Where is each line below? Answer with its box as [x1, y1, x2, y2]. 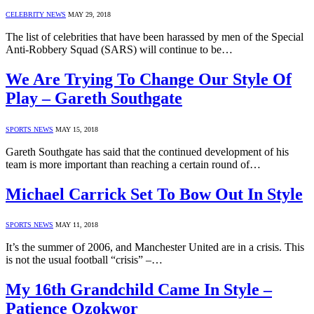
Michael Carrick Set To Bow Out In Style [6, 184, 303, 203]
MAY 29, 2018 [68, 10, 111, 18]
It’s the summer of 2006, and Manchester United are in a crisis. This [6, 241, 304, 254]
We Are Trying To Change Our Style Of [6, 69, 292, 88]
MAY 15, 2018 [55, 125, 98, 133]
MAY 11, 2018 [55, 221, 98, 229]
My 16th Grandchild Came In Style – [6, 280, 272, 299]
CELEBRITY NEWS [6, 10, 66, 18]
